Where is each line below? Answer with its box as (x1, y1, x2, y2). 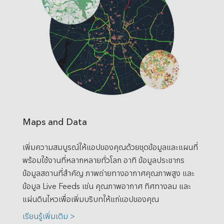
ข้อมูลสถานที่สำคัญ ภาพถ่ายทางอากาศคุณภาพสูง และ (22, 167, 194, 179)
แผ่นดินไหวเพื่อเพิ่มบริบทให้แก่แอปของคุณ (22, 193, 159, 205)
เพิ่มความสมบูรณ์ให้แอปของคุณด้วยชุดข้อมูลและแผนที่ (22, 141, 198, 153)
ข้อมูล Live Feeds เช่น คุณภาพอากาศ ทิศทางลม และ (22, 180, 191, 192)
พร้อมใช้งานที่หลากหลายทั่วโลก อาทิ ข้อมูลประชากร (22, 154, 184, 166)
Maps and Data (22, 115, 87, 128)
